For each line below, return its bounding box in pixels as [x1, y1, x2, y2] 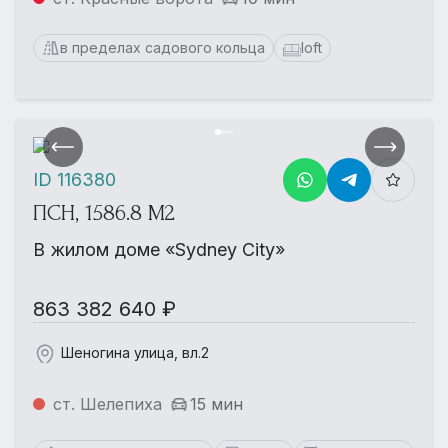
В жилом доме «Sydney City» [33, 238, 285, 260]
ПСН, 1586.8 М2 [33, 199, 175, 226]
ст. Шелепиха [53, 393, 162, 414]
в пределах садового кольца [60, 38, 265, 56]
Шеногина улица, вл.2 [61, 343, 209, 361]
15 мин [190, 393, 243, 414]
